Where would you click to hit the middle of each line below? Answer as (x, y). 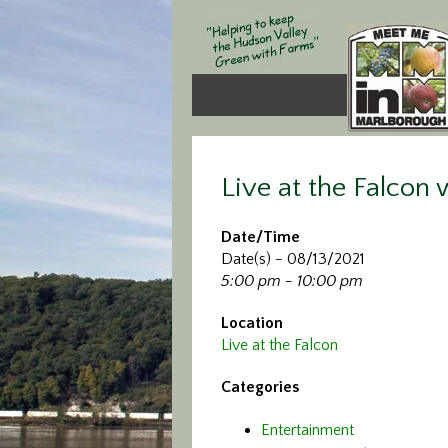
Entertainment (307, 430)
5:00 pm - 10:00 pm (292, 281)
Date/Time (260, 237)
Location (252, 323)
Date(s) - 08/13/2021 (293, 259)
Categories (260, 387)
